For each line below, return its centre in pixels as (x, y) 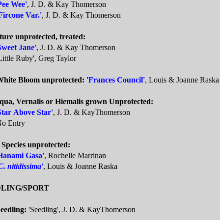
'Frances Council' (116, 80)
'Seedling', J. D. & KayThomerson (81, 210)
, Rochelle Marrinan (75, 156)
